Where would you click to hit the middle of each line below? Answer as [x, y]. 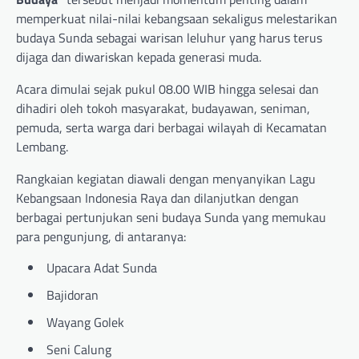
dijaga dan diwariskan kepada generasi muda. [139, 57]
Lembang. [42, 147]
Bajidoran [73, 295]
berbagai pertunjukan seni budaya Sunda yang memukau [171, 217]
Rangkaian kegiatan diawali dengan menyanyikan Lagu [166, 179]
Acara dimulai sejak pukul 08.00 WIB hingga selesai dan [167, 89]
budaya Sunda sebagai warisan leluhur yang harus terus [169, 38]
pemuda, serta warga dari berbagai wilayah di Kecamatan [171, 127]
